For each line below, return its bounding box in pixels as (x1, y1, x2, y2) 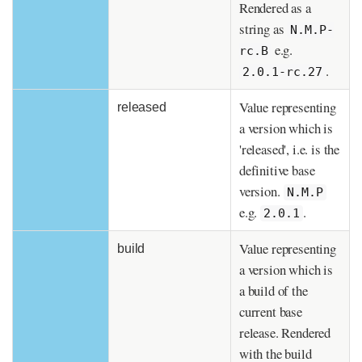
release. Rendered (239, 323, 331, 343)
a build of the (239, 281, 308, 301)
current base (239, 302, 302, 322)
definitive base (239, 161, 315, 180)
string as (239, 19, 288, 39)
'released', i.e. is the (239, 140, 340, 159)
